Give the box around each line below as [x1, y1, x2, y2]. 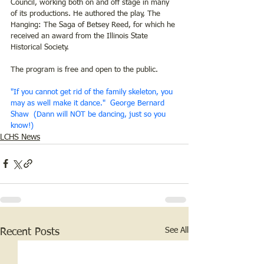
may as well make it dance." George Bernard [11, 99, 167, 107]
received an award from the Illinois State [11, 32, 150, 40]
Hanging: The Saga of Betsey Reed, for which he [11, 21, 177, 29]
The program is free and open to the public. [11, 65, 158, 74]
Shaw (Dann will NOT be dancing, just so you [11, 110, 168, 118]
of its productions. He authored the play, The [11, 9, 163, 18]
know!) [11, 121, 34, 130]
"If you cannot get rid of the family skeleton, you [11, 88, 175, 96]
